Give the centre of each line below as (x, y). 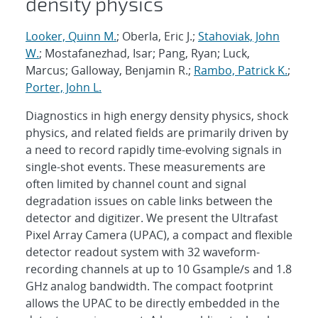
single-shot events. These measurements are (146, 166)
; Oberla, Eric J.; (157, 36)
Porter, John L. (64, 87)
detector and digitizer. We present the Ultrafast (152, 218)
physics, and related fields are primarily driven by (157, 132)
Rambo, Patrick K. (241, 70)
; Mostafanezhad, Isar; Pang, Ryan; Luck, (144, 53)
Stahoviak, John (239, 36)
